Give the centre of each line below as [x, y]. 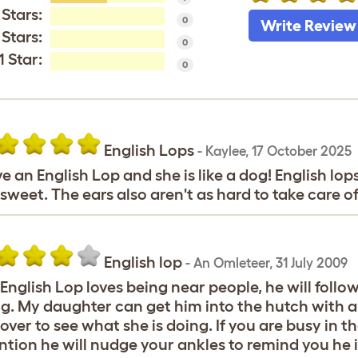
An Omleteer [231, 263]
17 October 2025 [301, 151]
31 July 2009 [311, 263]
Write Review [308, 26]
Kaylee [225, 151]
